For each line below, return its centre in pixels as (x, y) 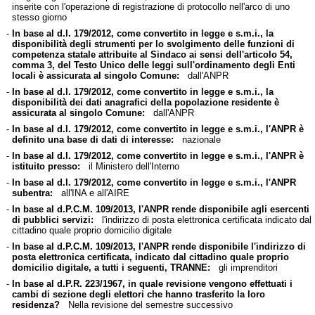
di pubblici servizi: (52, 219)
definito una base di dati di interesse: (92, 139)
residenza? (36, 304)
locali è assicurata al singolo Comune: (95, 75)
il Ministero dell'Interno (129, 166)
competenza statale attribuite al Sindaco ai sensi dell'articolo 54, (152, 54)
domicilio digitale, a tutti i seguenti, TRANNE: (111, 267)
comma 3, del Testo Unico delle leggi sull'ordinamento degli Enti (153, 65)
